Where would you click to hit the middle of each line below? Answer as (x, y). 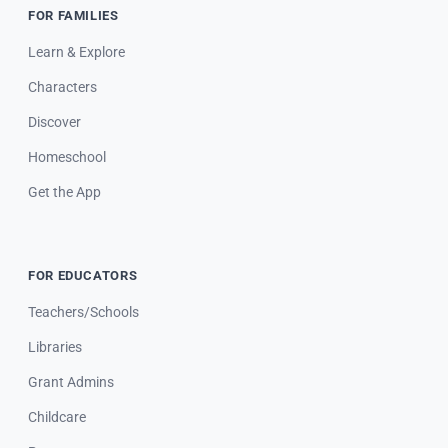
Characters (62, 88)
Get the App (64, 193)
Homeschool (67, 158)
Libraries (55, 348)
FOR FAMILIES (73, 16)
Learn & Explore (76, 53)
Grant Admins (71, 383)
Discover (54, 123)
